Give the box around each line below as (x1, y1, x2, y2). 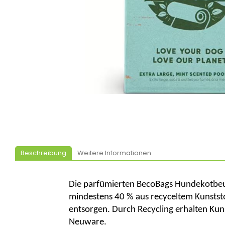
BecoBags (137, 180, 173, 190)
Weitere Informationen (77, 148, 151, 158)
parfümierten (83, 180, 135, 190)
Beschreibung (21, 148, 66, 158)
